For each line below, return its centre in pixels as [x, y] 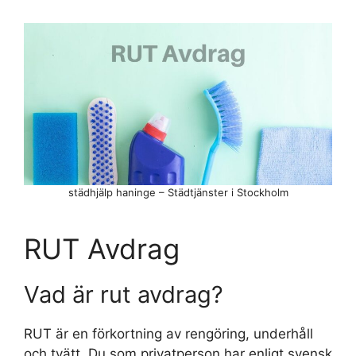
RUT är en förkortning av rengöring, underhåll [168, 333]
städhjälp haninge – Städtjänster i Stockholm [178, 192]
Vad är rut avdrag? [124, 294]
